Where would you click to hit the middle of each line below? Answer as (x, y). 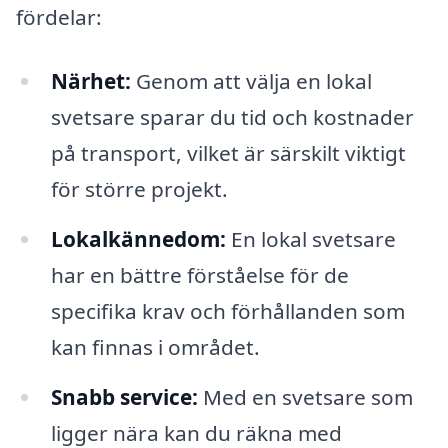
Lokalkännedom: (138, 238)
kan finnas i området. (155, 346)
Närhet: (90, 81)
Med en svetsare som (305, 396)
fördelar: (59, 17)
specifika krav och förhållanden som (227, 310)
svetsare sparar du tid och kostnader (232, 117)
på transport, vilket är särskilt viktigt (228, 153)
